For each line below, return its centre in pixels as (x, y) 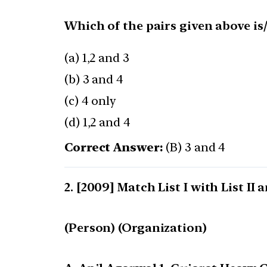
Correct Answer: (114, 148)
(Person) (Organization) (136, 228)
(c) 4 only (90, 101)
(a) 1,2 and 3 (97, 58)
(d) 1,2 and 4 (97, 122)
